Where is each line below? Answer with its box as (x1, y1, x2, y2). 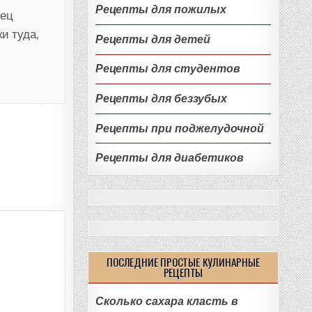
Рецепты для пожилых (95, 3, 226, 17)
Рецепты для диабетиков (95, 151, 244, 165)
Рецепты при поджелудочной (95, 121, 264, 135)
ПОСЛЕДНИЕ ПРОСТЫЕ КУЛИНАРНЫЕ (107, 254, 260, 270)
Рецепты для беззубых (95, 91, 227, 105)
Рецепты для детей (95, 32, 210, 46)
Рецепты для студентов (95, 62, 240, 76)
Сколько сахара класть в (95, 295, 238, 309)
